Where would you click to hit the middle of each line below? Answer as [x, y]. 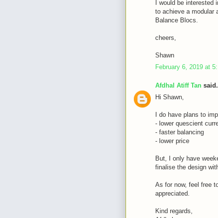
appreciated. [173, 193]
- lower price [172, 141]
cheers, [166, 37]
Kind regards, [174, 211]
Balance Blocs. [177, 20]
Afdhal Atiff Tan [178, 85]
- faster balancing [180, 132]
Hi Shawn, [170, 97]
